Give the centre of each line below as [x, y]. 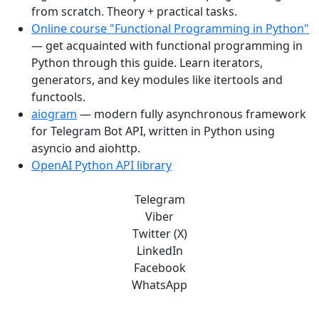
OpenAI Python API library [101, 166]
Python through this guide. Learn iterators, [147, 63]
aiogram [54, 114]
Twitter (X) [159, 234]
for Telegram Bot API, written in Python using [153, 131]
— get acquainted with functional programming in [167, 46]
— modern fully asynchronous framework [192, 114]
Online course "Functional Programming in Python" [170, 29]
